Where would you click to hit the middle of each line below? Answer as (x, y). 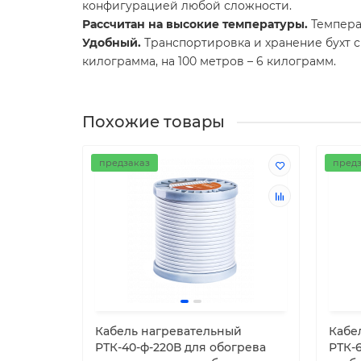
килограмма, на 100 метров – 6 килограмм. (209, 62)
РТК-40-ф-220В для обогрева (180, 348)
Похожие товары (154, 122)
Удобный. (113, 43)
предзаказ (124, 163)
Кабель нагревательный (168, 332)
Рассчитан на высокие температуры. (195, 25)
